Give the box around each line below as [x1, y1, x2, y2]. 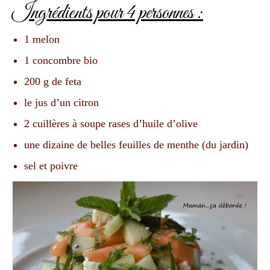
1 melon [24, 33, 60, 46]
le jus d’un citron [24, 96, 99, 109]
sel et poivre [24, 160, 78, 172]
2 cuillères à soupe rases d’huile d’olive [24, 118, 198, 130]
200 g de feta [24, 75, 81, 88]
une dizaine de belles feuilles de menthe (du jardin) [24, 139, 248, 151]
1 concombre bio [24, 54, 98, 67]
